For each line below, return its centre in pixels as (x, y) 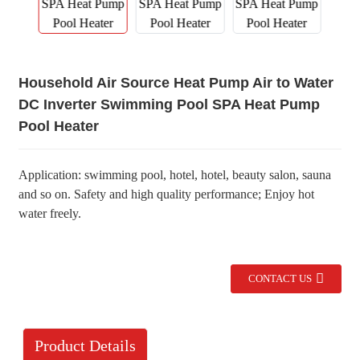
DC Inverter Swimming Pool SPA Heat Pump (169, 104)
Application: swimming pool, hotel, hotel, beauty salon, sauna (174, 175)
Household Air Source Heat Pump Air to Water (176, 83)
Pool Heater (58, 126)
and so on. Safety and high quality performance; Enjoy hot (166, 194)
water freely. (49, 213)
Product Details (85, 346)
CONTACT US (280, 279)
